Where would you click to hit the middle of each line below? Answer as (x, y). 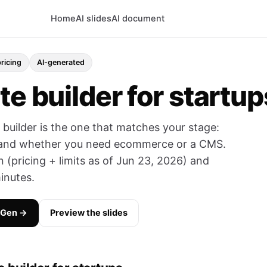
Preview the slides (89, 213)
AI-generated (61, 62)
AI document (138, 18)
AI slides (94, 18)
